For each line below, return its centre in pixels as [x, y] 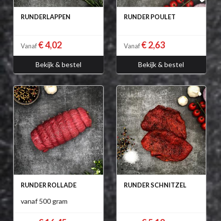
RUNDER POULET [149, 17]
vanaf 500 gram [44, 201]
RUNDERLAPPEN [46, 17]
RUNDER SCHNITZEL [155, 185]
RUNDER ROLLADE [49, 185]
